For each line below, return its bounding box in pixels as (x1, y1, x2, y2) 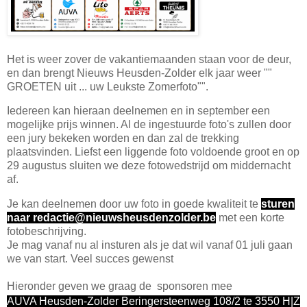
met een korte (216, 212, 284, 224)
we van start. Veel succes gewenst (7, 253, 173, 265)
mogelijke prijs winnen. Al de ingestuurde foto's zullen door (7, 119, 291, 131)
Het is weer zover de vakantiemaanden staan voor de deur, (7, 53, 291, 65)
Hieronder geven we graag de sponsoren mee (7, 280, 232, 293)
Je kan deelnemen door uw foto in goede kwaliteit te (7, 198, 261, 210)
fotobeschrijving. (7, 225, 86, 238)
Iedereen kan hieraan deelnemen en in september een (7, 105, 270, 117)
